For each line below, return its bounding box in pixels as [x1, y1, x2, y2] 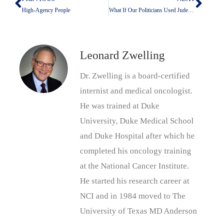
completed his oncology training [80, 146, 191, 155]
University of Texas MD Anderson [80, 206, 197, 216]
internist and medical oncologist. [80, 86, 192, 95]
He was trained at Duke [80, 101, 159, 110]
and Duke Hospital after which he [80, 131, 195, 140]
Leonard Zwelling [80, 48, 165, 62]
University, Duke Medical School [80, 116, 194, 125]
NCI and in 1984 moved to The [80, 191, 186, 201]
